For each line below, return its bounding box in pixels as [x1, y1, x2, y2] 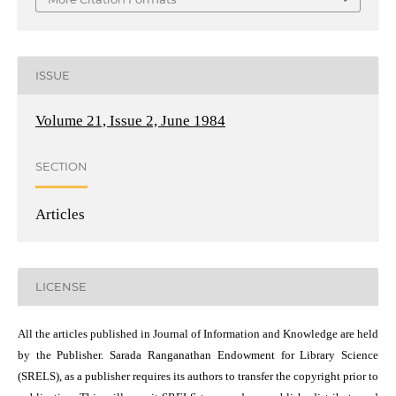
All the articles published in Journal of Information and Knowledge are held [17, 326, 379, 340]
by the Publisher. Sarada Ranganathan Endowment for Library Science [17, 347, 379, 362]
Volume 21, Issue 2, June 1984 [34, 111, 225, 129]
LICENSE [34, 279, 87, 294]
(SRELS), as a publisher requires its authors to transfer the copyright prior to [17, 369, 379, 383]
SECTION [34, 159, 88, 174]
